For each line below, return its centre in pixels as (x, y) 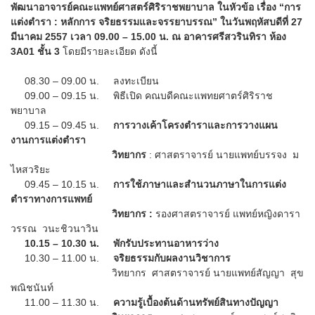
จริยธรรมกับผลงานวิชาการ (172, 258)
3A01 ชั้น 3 (35, 51)
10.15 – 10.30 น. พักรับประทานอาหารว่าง (120, 243)
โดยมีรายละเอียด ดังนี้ (109, 51)
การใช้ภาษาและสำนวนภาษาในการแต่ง (200, 184)
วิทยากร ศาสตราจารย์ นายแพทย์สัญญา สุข (157, 272)
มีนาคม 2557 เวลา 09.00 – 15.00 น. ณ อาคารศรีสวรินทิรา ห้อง (148, 36)
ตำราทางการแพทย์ (51, 199)
